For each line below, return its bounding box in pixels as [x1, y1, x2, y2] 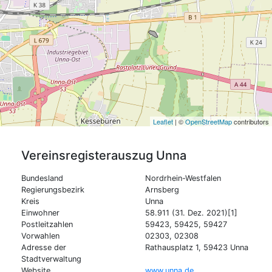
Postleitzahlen [21, 219, 73, 229]
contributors [232, 116, 269, 126]
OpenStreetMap [185, 116, 232, 126]
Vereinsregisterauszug [21, 148, 156, 163]
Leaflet [153, 116, 173, 126]
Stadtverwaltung [21, 254, 81, 263]
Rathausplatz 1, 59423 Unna [145, 242, 248, 252]
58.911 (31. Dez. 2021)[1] [145, 208, 237, 217]
